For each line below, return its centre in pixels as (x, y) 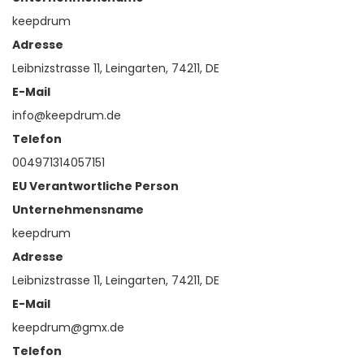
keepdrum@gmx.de (68, 328)
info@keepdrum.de (67, 116)
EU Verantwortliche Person (95, 186)
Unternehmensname (78, 210)
